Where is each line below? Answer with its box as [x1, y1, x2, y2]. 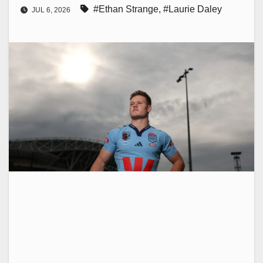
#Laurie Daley [163, 4, 222, 15]
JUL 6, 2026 [30, 6, 72, 15]
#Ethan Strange [93, 4, 159, 15]
